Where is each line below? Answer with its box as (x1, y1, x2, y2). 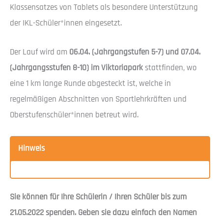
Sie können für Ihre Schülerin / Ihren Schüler (10, 191, 161, 202)
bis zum (161, 191, 187, 202)
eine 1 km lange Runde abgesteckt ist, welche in (10, 78, 171, 89)
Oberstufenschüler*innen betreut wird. (10, 110, 138, 121)
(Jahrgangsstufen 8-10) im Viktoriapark (10, 62, 145, 74)
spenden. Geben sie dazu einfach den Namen (44, 207, 197, 218)
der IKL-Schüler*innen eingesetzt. (10, 17, 122, 28)
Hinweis (18, 142, 45, 154)
